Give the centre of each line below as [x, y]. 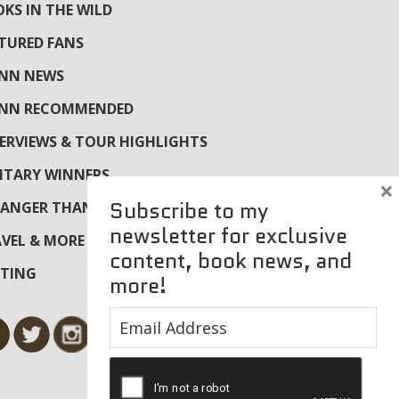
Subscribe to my [189, 211]
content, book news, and [231, 261]
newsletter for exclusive [228, 236]
